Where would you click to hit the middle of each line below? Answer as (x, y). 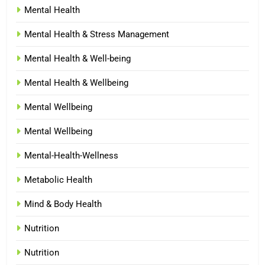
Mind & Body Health (63, 204)
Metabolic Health (58, 180)
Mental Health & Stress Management (97, 34)
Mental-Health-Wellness (71, 155)
